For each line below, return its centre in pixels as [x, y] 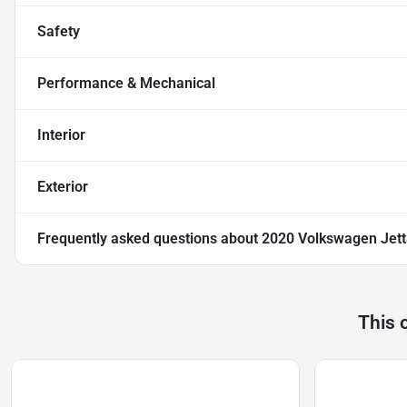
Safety [59, 32]
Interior [61, 135]
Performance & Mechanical [126, 84]
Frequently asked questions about [149, 239]
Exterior [63, 187]
